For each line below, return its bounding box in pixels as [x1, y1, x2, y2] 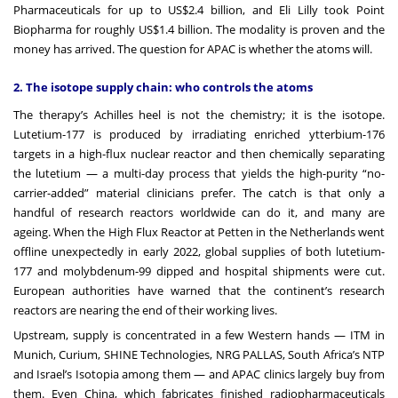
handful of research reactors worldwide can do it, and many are [13, 203, 385, 220]
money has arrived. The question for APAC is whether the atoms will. [13, 40, 372, 57]
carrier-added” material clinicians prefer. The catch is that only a [13, 184, 385, 201]
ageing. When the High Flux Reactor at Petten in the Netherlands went [13, 223, 385, 240]
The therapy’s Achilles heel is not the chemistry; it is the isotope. [13, 106, 385, 123]
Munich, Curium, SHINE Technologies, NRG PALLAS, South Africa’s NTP [13, 346, 385, 362]
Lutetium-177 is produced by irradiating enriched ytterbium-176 [13, 125, 385, 142]
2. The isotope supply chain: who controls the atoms [13, 78, 313, 95]
